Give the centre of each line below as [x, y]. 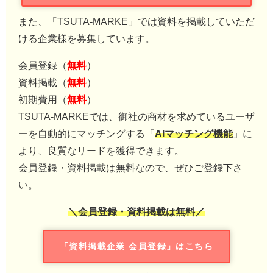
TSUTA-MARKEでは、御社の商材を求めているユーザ [136, 116]
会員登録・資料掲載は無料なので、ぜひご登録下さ [130, 167]
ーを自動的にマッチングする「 [87, 133]
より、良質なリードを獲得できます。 [101, 150]
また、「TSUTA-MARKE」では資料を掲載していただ [136, 21]
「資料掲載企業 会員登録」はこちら [136, 246]
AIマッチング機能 [194, 133]
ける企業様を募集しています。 [87, 38]
